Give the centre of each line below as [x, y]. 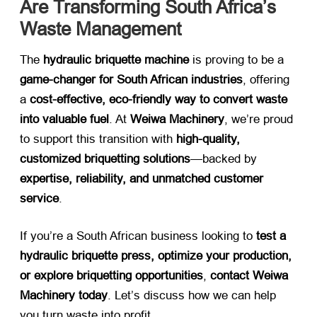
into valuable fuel [64, 120]
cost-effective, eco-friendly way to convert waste [158, 100]
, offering [266, 80]
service [39, 199]
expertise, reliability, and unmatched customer [142, 179]
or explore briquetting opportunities [111, 276]
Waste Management [100, 29]
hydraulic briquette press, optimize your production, [156, 256]
